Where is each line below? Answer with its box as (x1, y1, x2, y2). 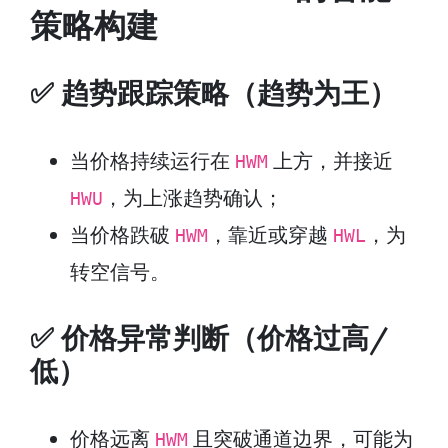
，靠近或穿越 (208, 221, 333, 247)
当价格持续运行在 (70, 147, 235, 173)
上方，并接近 (268, 147, 393, 173)
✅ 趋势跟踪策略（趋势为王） (30, 74, 397, 111)
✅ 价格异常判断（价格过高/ (30, 319, 389, 356)
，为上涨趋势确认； (103, 184, 283, 210)
